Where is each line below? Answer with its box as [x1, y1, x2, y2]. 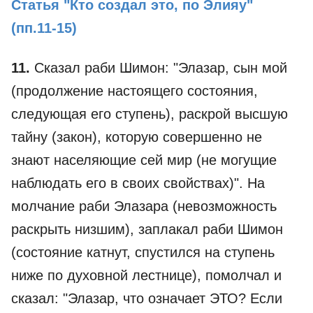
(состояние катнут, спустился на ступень [11, 245, 275, 260]
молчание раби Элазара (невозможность [11, 198, 277, 214]
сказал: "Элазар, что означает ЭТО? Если [11, 291, 282, 306]
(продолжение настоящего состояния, [11, 83, 258, 99]
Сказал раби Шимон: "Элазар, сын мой [30, 60, 287, 75]
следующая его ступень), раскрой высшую [11, 106, 288, 122]
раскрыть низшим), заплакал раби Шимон [11, 221, 283, 237]
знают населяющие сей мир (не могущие [11, 152, 277, 168]
